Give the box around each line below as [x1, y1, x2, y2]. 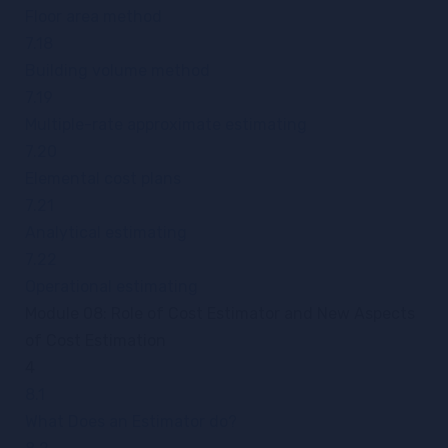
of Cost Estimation [25, 331, 166, 350]
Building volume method [25, 61, 210, 80]
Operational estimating [25, 277, 198, 296]
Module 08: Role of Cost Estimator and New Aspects [25, 304, 415, 323]
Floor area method [25, 7, 162, 26]
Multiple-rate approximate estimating [25, 115, 307, 134]
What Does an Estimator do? [25, 412, 237, 431]
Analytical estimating [25, 223, 187, 242]
